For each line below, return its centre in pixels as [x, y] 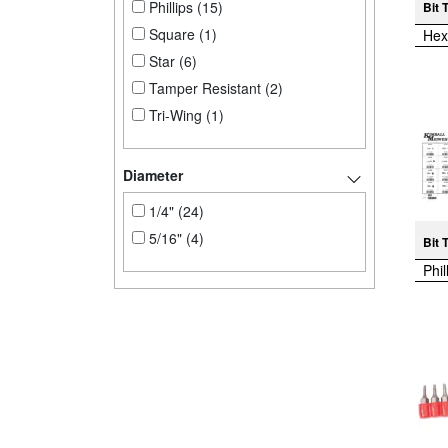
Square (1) [181, 33]
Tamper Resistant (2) [214, 87]
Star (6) [171, 60]
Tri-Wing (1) [184, 114]
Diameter [153, 174]
